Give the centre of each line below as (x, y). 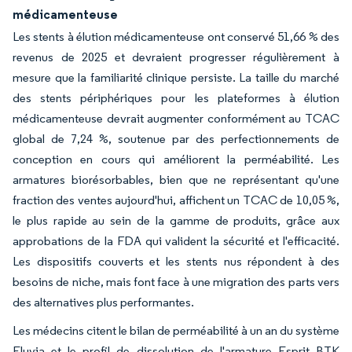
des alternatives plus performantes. (103, 302)
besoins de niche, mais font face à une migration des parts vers (176, 282)
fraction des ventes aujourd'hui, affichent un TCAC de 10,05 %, (176, 200)
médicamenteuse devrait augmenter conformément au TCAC (176, 118)
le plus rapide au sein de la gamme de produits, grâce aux (176, 220)
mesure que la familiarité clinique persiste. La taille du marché (176, 77)
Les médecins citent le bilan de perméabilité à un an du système (176, 330)
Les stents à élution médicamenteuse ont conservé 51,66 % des (176, 37)
